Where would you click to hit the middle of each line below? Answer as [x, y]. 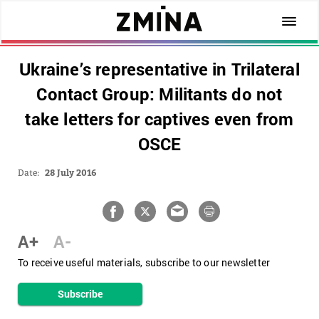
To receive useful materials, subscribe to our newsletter [144, 262]
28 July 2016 [70, 173]
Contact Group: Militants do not [159, 94]
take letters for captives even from [159, 119]
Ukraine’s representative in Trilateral [159, 69]
